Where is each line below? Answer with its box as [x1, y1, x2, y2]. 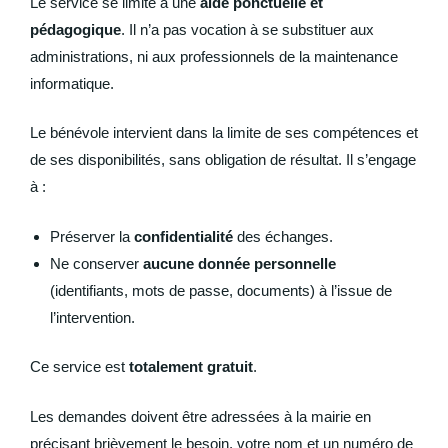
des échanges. [233, 227, 333, 245]
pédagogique [30, 20, 121, 38]
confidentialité [134, 227, 233, 245]
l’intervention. [50, 308, 135, 326]
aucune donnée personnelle [143, 254, 336, 272]
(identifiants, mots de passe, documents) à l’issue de [50, 281, 392, 299]
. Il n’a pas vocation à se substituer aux [121, 20, 374, 38]
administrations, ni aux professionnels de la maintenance [30, 47, 398, 65]
